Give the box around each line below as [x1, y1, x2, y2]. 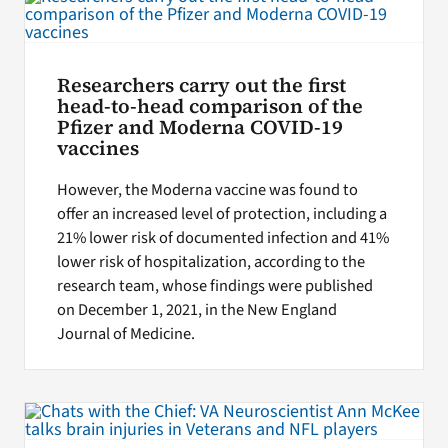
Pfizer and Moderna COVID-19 [56, 113, 343, 141]
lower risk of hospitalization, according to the [56, 250, 365, 275]
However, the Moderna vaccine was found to [56, 178, 358, 203]
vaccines [56, 134, 139, 162]
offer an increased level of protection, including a [56, 202, 387, 227]
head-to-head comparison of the [56, 92, 363, 120]
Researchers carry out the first [56, 71, 346, 99]
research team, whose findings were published [56, 274, 373, 299]
